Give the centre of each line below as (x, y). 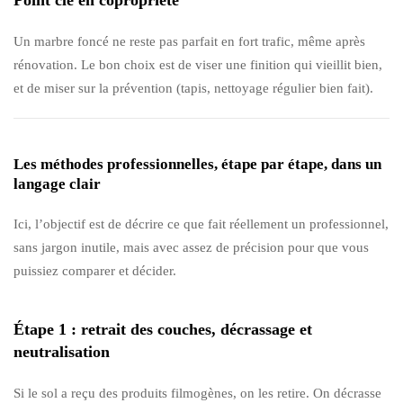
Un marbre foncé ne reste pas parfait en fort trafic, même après (189, 41)
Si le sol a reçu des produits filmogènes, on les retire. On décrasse (197, 393)
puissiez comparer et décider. (95, 270)
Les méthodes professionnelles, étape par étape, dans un (197, 164)
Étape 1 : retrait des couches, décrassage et (163, 329)
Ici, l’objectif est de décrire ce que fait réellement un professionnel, (201, 224)
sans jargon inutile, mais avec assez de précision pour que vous (191, 247)
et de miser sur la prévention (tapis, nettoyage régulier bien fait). (193, 88)
